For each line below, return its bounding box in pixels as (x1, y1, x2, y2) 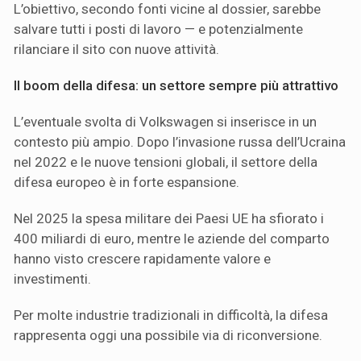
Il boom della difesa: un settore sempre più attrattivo (14, 77, 338, 94)
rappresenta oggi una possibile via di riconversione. (14, 327, 322, 344)
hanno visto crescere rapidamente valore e (14, 251, 271, 268)
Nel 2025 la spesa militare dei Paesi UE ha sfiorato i (14, 210, 324, 227)
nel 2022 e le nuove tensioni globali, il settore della (14, 154, 317, 171)
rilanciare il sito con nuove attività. (14, 41, 219, 58)
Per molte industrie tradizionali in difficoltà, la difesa (14, 307, 328, 324)
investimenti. (14, 271, 91, 288)
